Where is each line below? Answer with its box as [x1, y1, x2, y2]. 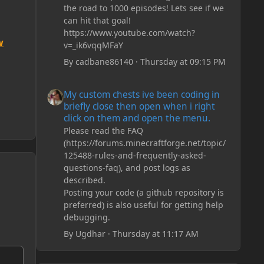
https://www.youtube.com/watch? [63, 27, 195, 38]
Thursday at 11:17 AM [112, 228, 199, 240]
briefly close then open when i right [63, 100, 215, 113]
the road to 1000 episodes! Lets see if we [63, 2, 224, 14]
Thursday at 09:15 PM [140, 55, 226, 67]
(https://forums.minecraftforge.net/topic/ [63, 137, 226, 149]
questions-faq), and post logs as [63, 162, 190, 174]
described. [63, 174, 105, 186]
